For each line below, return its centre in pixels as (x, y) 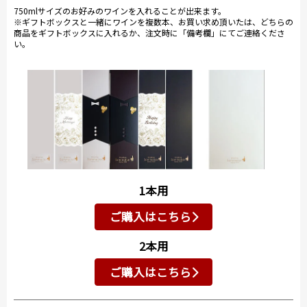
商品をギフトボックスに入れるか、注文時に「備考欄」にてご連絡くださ (149, 32)
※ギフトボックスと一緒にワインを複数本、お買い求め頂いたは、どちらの (153, 21)
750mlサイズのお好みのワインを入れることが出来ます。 (120, 10)
